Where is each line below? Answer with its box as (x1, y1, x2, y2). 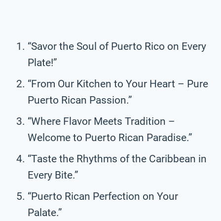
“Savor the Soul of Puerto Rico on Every (28, 40, 206, 52)
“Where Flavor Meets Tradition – (28, 115, 175, 127)
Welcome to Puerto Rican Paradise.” (28, 131, 192, 144)
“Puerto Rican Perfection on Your (28, 190, 178, 202)
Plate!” (28, 56, 57, 69)
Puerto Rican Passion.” (28, 94, 132, 106)
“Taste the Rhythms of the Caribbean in (28, 152, 207, 165)
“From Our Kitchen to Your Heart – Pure (28, 77, 208, 90)
